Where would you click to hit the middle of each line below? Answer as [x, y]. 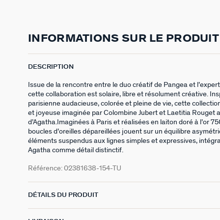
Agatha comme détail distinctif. [76, 150]
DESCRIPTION [51, 67]
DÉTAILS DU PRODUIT [63, 195]
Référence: [46, 168]
